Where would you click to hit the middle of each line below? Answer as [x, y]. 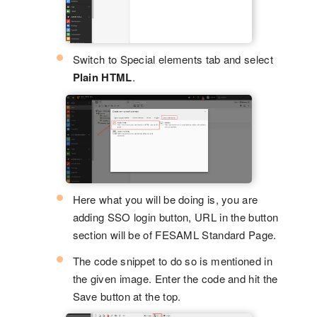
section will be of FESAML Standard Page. [174, 235]
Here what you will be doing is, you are [165, 200]
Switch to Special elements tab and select [173, 59]
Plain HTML [102, 77]
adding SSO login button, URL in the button [175, 217]
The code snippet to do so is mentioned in [172, 261]
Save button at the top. [127, 296]
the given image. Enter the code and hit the [175, 279]
